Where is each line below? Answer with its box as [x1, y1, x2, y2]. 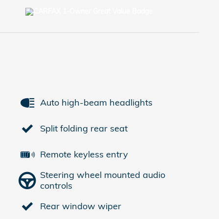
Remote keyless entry [40, 149, 128, 160]
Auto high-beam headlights [40, 97, 153, 109]
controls [40, 180, 72, 192]
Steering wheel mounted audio [40, 169, 165, 181]
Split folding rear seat [40, 123, 128, 134]
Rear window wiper [40, 200, 121, 212]
